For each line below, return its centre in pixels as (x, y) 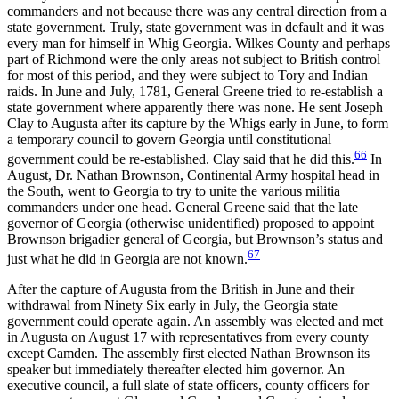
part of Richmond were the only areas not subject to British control (194, 59)
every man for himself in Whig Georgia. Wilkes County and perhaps (199, 43)
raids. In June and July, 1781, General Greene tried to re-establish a (195, 91)
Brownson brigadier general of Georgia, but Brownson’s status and (195, 239)
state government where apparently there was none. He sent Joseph (195, 107)
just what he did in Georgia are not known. (127, 259)
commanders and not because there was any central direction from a (197, 11)
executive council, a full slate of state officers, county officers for (188, 386)
